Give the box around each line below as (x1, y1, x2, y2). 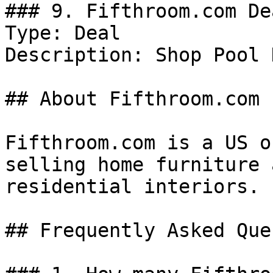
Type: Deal (5, 22, 121, 44)
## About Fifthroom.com (5, 88, 260, 110)
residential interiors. (5, 175, 260, 197)
